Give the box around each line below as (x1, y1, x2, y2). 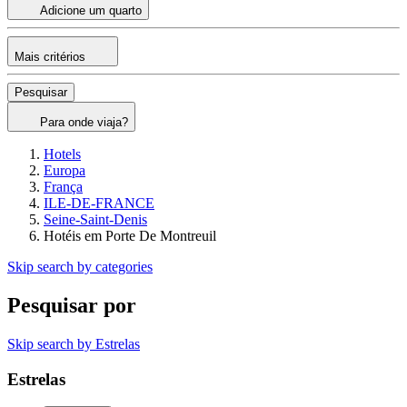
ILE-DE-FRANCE (44, 195, 154, 212)
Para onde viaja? (40, 115, 128, 130)
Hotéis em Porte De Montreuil (44, 228, 216, 244)
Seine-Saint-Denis (44, 212, 147, 228)
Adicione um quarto (40, 4, 142, 18)
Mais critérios (15, 50, 89, 65)
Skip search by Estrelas (7, 335, 140, 352)
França (44, 179, 83, 195)
